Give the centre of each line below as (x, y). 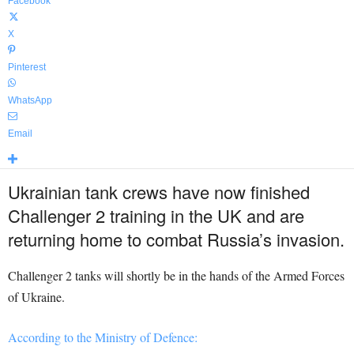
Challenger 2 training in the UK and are (156, 215)
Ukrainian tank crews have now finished (159, 192)
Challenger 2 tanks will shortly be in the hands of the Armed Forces (176, 275)
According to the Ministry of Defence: (103, 337)
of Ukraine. (36, 297)
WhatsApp (30, 100)
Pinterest (27, 67)
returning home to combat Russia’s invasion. (176, 239)
